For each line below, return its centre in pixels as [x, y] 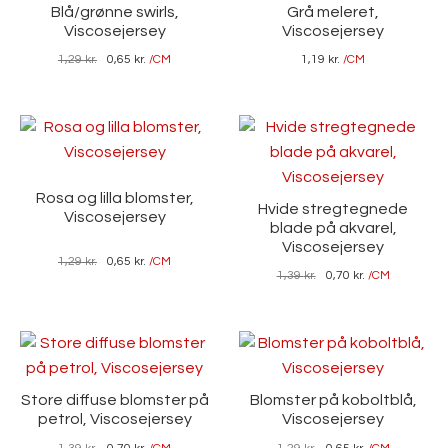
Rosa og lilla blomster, [114, 198]
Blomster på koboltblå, [333, 399]
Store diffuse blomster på [114, 399]
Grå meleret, [333, 11]
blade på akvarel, [333, 227]
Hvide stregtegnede [333, 208]
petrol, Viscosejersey [114, 418]
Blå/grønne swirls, [114, 11]
